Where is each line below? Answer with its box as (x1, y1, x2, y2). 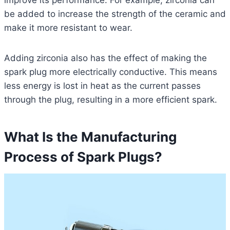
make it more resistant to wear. (4, 23, 132, 33)
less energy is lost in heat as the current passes (4, 81, 201, 91)
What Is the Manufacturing (4, 129, 177, 145)
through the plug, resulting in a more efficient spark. (4, 94, 217, 105)
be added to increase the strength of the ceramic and (4, 9, 226, 20)
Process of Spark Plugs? (4, 149, 162, 165)
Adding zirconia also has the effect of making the (4, 53, 207, 64)
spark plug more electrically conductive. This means (4, 67, 217, 78)
